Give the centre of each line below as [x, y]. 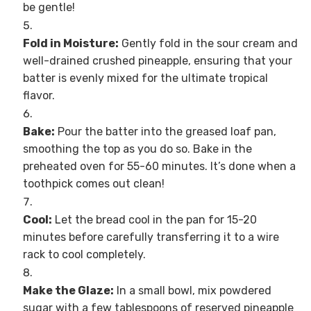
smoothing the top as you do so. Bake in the [137, 149]
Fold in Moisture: [70, 44]
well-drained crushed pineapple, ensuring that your [157, 61]
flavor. [39, 96]
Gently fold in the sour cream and [208, 44]
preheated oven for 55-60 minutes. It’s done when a [159, 167]
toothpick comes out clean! [93, 184]
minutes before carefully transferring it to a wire [151, 237]
